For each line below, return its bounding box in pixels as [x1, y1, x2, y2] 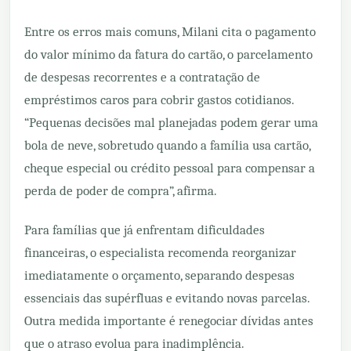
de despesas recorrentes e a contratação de [24, 69, 260, 85]
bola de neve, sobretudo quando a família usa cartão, [24, 137, 310, 153]
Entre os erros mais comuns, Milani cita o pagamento [24, 24, 316, 39]
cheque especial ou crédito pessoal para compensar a [24, 160, 315, 175]
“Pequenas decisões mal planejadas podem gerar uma [24, 114, 318, 130]
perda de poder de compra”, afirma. [24, 183, 217, 198]
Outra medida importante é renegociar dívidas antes [24, 313, 313, 328]
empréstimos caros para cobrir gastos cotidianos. [24, 92, 294, 107]
